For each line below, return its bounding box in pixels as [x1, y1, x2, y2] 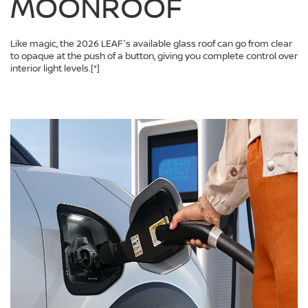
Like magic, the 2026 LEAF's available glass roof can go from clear [10, 37, 292, 50]
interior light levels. [10, 62, 91, 75]
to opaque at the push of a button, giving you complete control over [10, 49, 298, 63]
